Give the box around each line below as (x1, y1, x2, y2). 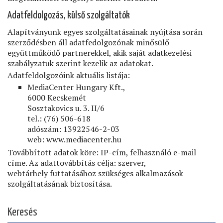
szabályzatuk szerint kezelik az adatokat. (7, 58, 153, 69)
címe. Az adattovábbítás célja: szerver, (7, 157, 146, 168)
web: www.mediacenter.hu (27, 134, 121, 145)
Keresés (7, 207, 37, 218)
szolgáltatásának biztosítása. (7, 178, 112, 189)
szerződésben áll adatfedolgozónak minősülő (7, 37, 169, 48)
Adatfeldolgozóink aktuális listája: (7, 70, 130, 81)
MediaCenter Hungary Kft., (27, 82, 125, 93)
